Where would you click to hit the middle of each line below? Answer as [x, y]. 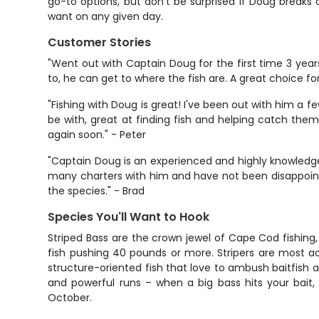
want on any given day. [106, 16]
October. [70, 298]
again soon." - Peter [97, 135]
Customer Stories [100, 42]
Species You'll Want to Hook [129, 217]
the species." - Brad [96, 191]
